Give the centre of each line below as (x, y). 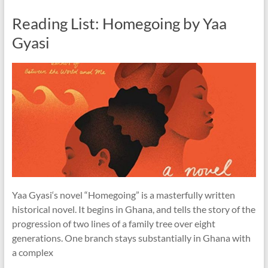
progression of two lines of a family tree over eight (113, 223)
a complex (32, 252)
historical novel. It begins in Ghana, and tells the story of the (133, 209)
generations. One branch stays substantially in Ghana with (131, 237)
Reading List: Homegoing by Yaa (119, 23)
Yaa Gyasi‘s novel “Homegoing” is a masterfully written (123, 194)
